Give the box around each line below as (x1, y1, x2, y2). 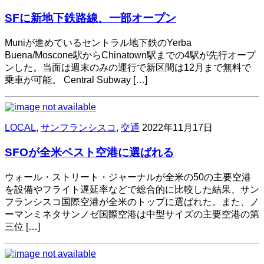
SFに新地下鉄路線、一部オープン (5, 11, 176, 24)
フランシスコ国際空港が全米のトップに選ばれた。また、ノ (5, 197, 259, 207)
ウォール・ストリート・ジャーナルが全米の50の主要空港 (5, 172, 251, 183)
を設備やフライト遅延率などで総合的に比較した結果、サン (5, 184, 259, 195)
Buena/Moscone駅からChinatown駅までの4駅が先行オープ (5, 49, 256, 60)
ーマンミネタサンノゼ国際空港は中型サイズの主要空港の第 (5, 209, 259, 220)
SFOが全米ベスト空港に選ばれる (5, 146, 174, 159)
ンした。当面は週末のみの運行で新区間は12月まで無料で (5, 62, 251, 72)
